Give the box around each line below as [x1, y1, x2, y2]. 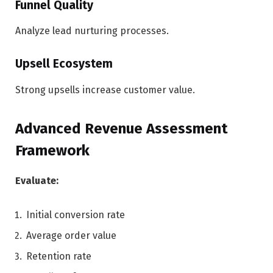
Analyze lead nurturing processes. [15, 25, 169, 37]
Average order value [26, 230, 116, 242]
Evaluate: [15, 175, 58, 187]
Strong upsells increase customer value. [15, 83, 195, 96]
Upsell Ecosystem [15, 57, 113, 71]
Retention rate [26, 250, 91, 263]
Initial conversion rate [26, 209, 125, 221]
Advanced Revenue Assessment [15, 120, 228, 138]
